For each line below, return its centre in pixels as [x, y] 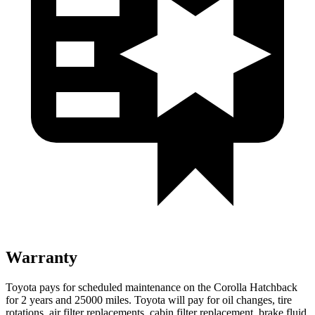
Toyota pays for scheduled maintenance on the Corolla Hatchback [152, 287]
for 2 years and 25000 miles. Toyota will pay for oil [121, 300]
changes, [256, 300]
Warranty [41, 257]
